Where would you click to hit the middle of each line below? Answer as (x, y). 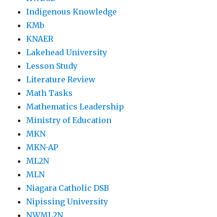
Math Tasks (50, 93)
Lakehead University (67, 52)
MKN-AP (42, 147)
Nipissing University (67, 201)
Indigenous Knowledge (72, 11)
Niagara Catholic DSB (68, 188)
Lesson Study (52, 66)
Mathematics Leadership (75, 106)
